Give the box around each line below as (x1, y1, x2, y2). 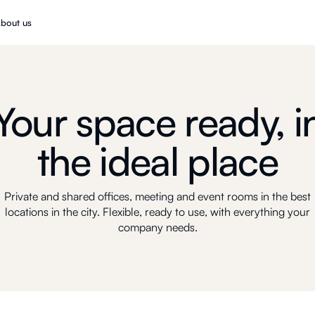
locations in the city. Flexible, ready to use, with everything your (5, 205, 310, 219)
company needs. (117, 220, 198, 234)
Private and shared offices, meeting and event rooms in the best (4, 189, 311, 203)
